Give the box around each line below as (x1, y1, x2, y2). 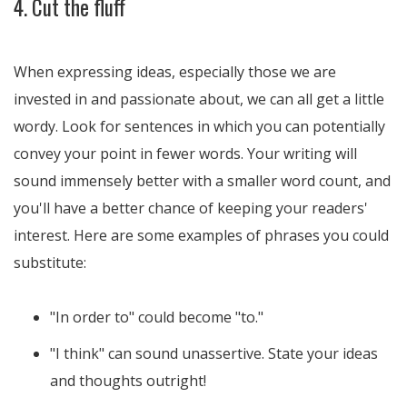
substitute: (14, 253, 86, 273)
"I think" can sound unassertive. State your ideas (50, 343, 378, 363)
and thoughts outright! (50, 371, 206, 391)
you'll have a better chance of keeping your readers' (14, 198, 368, 218)
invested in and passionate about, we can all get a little (14, 89, 384, 109)
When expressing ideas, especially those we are (14, 62, 336, 82)
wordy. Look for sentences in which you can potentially (14, 116, 385, 136)
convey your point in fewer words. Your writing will (14, 144, 357, 164)
